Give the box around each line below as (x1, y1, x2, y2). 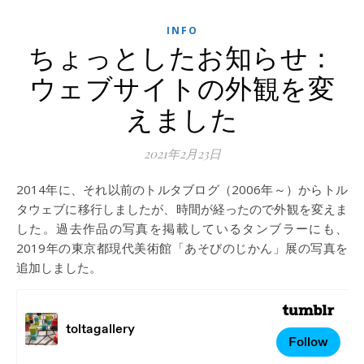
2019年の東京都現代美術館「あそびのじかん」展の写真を (16, 240, 348, 256)
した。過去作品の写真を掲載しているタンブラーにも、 (16, 220, 348, 236)
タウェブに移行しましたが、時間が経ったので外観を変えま (16, 201, 348, 217)
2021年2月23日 (143, 145, 221, 162)
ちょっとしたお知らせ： (28, 38, 336, 74)
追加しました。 (16, 259, 102, 275)
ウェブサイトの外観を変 (28, 69, 336, 105)
